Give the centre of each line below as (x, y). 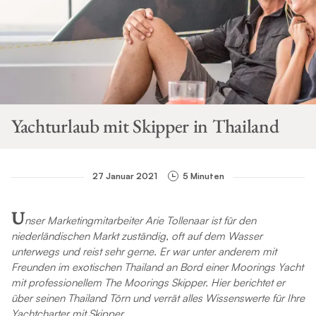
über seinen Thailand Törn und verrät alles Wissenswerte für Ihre (158, 298)
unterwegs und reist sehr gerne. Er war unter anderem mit (144, 252)
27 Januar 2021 (124, 176)
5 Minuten (203, 176)
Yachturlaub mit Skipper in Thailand (145, 126)
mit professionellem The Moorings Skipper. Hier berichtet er (148, 283)
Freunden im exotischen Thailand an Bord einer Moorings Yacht (157, 267)
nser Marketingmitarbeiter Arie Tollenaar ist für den (140, 221)
